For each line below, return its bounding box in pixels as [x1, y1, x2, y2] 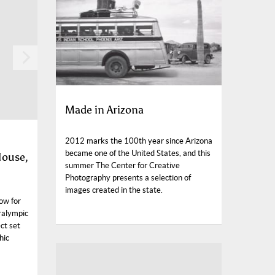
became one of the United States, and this [65, 149, 211, 158]
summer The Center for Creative [65, 161, 180, 171]
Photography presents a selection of [65, 173, 191, 183]
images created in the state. [65, 185, 163, 195]
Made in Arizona [65, 103, 144, 117]
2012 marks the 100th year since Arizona [65, 136, 212, 146]
